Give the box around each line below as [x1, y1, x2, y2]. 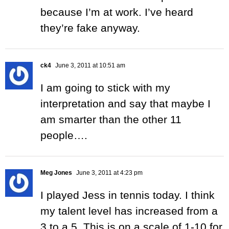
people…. [40, 129, 87, 142]
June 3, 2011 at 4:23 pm [75, 169, 143, 177]
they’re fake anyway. [40, 22, 140, 34]
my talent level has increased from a [40, 205, 218, 217]
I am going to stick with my [40, 82, 170, 94]
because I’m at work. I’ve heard [40, 6, 193, 18]
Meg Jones [40, 169, 72, 177]
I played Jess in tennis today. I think [40, 189, 215, 201]
